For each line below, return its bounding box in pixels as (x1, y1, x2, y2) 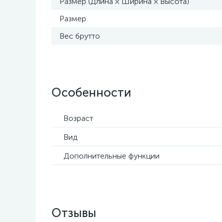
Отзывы (52, 206, 96, 220)
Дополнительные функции (63, 151, 160, 161)
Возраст (63, 113, 93, 123)
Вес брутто (59, 31, 100, 41)
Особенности (52, 85, 131, 100)
